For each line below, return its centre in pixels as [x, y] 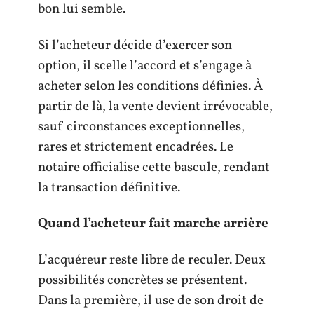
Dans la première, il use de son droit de [151, 300]
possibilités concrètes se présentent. [142, 280]
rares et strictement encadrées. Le [136, 147]
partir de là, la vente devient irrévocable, [155, 106]
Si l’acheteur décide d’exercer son [135, 45]
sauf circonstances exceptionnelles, [141, 127]
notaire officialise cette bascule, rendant [154, 167]
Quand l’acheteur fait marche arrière [153, 224]
